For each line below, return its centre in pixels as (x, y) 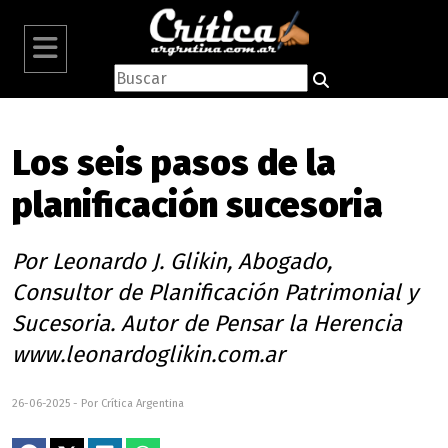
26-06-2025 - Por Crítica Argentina (98, 403)
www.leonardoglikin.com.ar (148, 354)
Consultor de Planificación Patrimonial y (215, 292)
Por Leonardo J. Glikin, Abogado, (172, 261)
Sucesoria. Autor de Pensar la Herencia (207, 323)
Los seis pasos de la (174, 163)
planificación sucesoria (197, 205)
